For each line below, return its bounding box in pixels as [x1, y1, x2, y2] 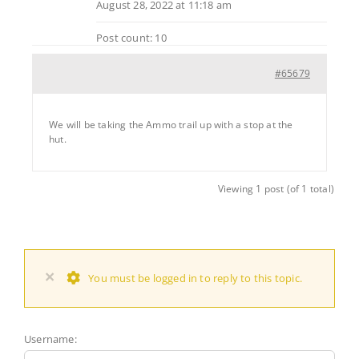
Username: [24, 331, 77, 346]
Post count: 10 [96, 30, 167, 45]
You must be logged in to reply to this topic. [88, 271, 302, 286]
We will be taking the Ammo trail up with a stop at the [49, 117, 293, 131]
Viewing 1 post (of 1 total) [217, 181, 334, 196]
